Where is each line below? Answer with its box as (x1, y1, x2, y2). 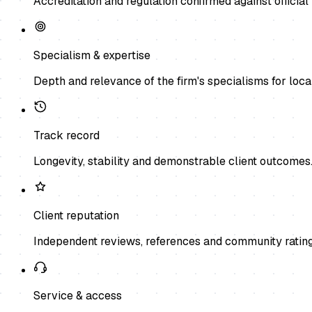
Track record (33, 127, 100, 143)
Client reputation (33, 208, 119, 223)
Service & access (33, 288, 122, 303)
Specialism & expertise (33, 47, 150, 63)
